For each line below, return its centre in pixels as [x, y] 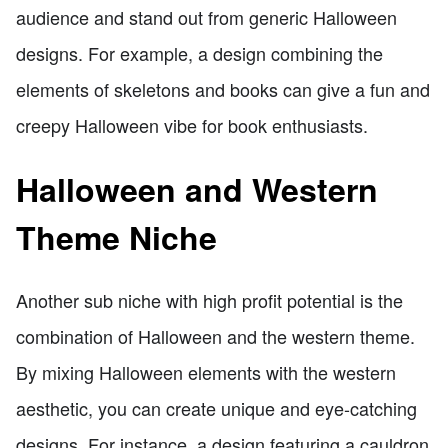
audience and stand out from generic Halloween [206, 17]
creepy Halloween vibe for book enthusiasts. [192, 125]
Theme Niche [116, 236]
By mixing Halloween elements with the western [206, 372]
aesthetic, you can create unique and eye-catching [216, 408]
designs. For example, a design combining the [199, 53]
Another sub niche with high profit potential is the [209, 300]
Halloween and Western [197, 188]
